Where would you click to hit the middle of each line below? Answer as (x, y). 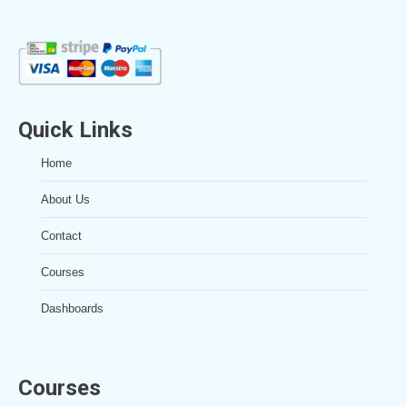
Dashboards (72, 308)
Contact (61, 236)
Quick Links (75, 130)
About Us (65, 199)
